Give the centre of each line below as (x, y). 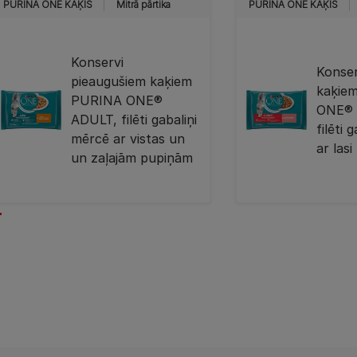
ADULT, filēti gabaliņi (134, 120)
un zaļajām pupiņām (132, 158)
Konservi (98, 62)
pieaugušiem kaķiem (132, 81)
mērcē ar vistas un (128, 139)
